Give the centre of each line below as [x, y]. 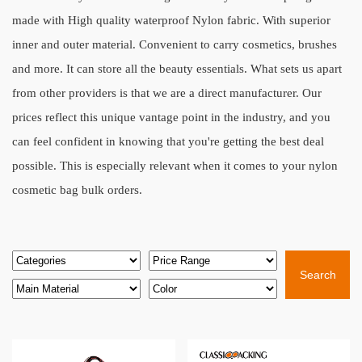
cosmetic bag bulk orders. [77, 190]
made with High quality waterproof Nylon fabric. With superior [171, 20]
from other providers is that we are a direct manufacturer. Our [167, 93]
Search [318, 275]
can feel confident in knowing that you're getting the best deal [168, 141]
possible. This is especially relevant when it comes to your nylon [175, 166]
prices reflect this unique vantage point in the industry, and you [171, 117]
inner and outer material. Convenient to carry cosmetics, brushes [175, 44]
